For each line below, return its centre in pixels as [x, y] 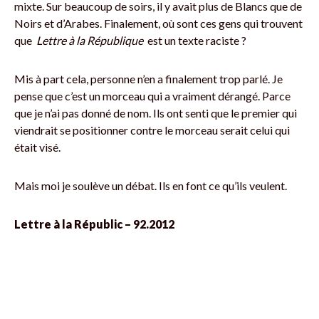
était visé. [37, 147]
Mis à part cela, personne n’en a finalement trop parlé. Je [148, 79]
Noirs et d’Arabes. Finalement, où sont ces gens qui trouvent [158, 23]
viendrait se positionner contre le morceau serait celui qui [152, 130]
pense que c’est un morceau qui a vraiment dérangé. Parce [152, 96]
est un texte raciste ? [196, 40]
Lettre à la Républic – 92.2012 [94, 224]
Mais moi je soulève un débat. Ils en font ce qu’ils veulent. [152, 185]
